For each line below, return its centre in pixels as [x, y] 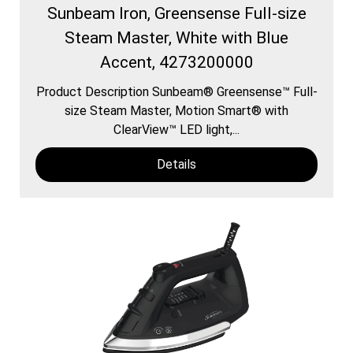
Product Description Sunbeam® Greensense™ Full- [176, 91]
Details [176, 164]
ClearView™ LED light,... [176, 129]
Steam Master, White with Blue [176, 37]
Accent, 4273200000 [176, 62]
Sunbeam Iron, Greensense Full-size [176, 13]
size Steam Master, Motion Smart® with [176, 110]
